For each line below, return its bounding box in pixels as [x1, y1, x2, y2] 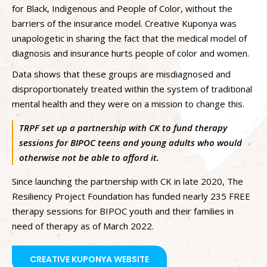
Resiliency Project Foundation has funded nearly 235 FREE [12, 190, 250, 202]
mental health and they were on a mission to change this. [12, 97, 244, 110]
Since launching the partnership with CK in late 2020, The [12, 175, 243, 187]
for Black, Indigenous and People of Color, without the [12, 2, 232, 14]
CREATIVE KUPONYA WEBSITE [30, 253, 149, 265]
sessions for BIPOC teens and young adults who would [19, 136, 242, 148]
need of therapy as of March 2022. [12, 219, 154, 232]
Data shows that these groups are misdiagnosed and [12, 67, 231, 80]
